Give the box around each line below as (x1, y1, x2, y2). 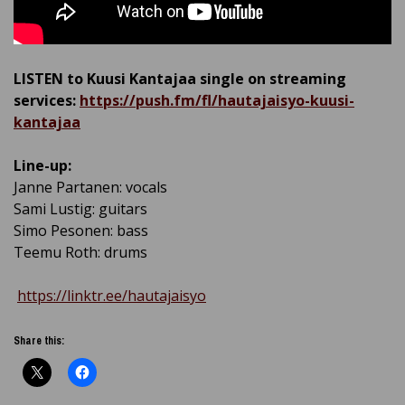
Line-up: (14, 155, 71, 175)
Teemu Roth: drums (14, 241, 147, 262)
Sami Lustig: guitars (14, 198, 147, 219)
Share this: (14, 333, 64, 348)
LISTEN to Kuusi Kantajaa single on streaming (14, 68, 346, 89)
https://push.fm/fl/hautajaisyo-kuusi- (80, 89, 354, 110)
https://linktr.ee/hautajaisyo (17, 285, 206, 306)
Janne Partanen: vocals (14, 176, 167, 197)
